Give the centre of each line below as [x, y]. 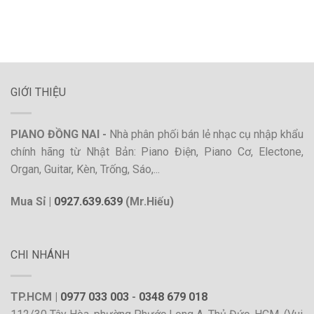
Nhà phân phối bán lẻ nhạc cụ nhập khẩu [207, 135]
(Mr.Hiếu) [148, 202]
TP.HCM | [35, 297]
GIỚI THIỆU [38, 93]
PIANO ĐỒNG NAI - [60, 135]
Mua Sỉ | [32, 202]
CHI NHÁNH [40, 255]
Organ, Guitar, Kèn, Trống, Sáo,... [85, 170]
